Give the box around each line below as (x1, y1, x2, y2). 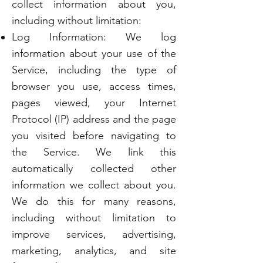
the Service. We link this (12, 146, 176, 159)
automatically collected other (12, 162, 176, 175)
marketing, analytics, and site (12, 244, 176, 257)
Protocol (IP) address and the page (12, 113, 176, 126)
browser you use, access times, (12, 80, 176, 93)
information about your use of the (12, 47, 176, 60)
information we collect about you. (12, 178, 176, 191)
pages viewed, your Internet (12, 96, 176, 109)
